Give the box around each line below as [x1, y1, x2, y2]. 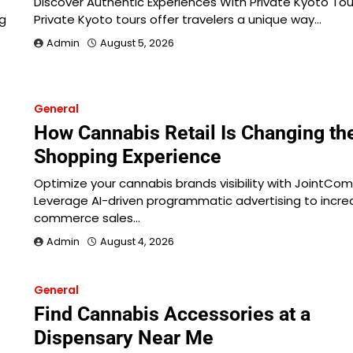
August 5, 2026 [99, 35, 174, 50]
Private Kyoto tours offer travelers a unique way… [33, 10, 321, 28]
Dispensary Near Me [33, 325, 214, 349]
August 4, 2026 [99, 234, 174, 248]
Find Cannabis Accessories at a [33, 302, 310, 325]
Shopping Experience [33, 144, 221, 168]
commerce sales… [33, 209, 140, 226]
